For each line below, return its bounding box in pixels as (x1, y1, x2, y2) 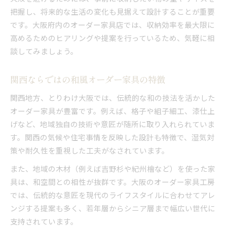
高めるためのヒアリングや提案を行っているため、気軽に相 (10, 32, 215, 43)
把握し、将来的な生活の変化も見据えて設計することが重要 (10, 6, 215, 17)
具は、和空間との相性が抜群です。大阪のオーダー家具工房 (10, 176, 215, 187)
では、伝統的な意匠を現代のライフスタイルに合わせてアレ (10, 189, 215, 200)
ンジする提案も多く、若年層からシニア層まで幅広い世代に (10, 202, 215, 213)
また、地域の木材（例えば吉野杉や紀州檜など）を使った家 (10, 163, 215, 174)
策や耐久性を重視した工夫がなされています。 (10, 144, 169, 156)
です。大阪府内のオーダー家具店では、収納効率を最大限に (10, 19, 215, 30)
